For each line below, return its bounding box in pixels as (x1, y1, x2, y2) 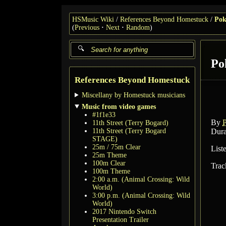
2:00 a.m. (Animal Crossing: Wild (92, 175, 190, 183)
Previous (75, 24, 99, 31)
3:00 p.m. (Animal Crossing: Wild (92, 191, 190, 199)
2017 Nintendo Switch (92, 207, 156, 215)
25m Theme (92, 151, 127, 159)
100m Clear (92, 159, 126, 167)
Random (126, 24, 150, 31)
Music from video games (82, 102, 156, 110)
